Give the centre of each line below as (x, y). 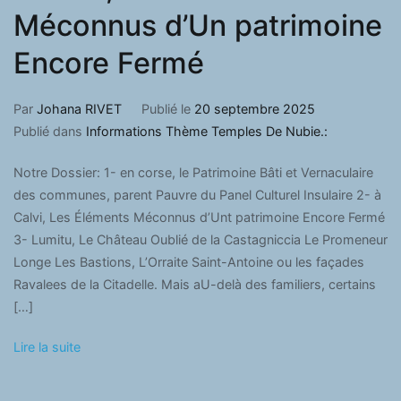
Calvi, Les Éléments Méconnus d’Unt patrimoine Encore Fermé (199, 218)
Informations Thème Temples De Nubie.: (207, 131)
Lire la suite (47, 347)
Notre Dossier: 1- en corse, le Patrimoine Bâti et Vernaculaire (193, 173)
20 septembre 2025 (254, 108)
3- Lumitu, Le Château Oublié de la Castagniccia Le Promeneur (200, 240)
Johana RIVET (79, 108)
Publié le (167, 108)
